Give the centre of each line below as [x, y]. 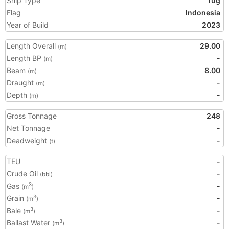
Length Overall [32, 46]
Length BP [25, 58]
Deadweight [28, 140]
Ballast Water [29, 223]
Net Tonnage [28, 128]
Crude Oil [23, 174]
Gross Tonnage [32, 116]
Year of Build [28, 25]
